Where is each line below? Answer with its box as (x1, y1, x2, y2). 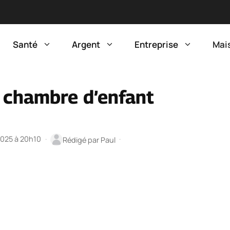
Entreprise (135, 39, 178, 50)
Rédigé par (62, 135, 101, 145)
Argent (72, 39, 100, 50)
